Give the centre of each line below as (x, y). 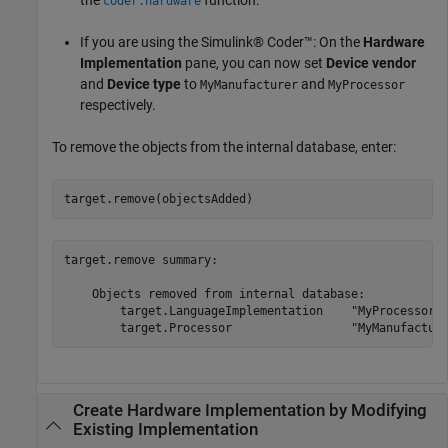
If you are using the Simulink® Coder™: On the (221, 42)
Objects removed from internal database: (214, 293)
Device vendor (371, 63)
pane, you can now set (254, 63)
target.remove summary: (140, 259)
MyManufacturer (249, 85)
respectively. (118, 105)
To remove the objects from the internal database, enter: (224, 147)
